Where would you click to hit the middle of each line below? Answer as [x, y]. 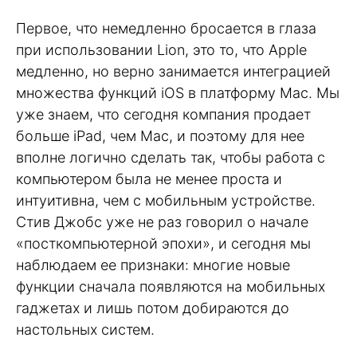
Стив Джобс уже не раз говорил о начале [162, 222]
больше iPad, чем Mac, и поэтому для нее [160, 135]
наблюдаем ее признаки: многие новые [153, 265]
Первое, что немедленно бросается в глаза [166, 28]
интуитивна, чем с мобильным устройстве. [166, 200]
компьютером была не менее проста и [149, 178]
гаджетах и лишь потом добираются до [153, 308]
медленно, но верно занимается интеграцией [173, 71]
